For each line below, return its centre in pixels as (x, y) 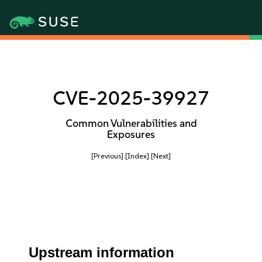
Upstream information (102, 252)
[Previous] (107, 156)
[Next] (161, 156)
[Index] (137, 156)
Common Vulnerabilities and (131, 123)
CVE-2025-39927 (131, 98)
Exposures (131, 135)
